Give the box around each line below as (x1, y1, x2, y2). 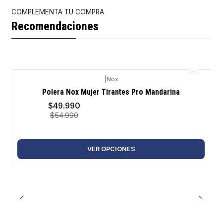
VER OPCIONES (87, 145, 135, 153)
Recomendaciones (11, 19, 99, 34)
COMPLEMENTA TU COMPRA (11, 8, 104, 16)
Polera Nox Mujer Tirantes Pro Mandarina (42, 87, 180, 97)
